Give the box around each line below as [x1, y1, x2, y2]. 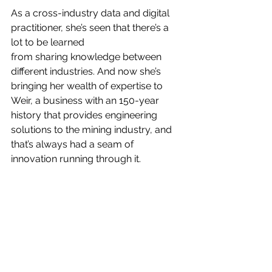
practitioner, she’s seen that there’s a [11, 21, 171, 33]
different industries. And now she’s [11, 65, 163, 77]
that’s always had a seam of [11, 138, 136, 150]
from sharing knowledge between [11, 50, 164, 63]
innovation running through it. [11, 152, 141, 165]
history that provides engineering [11, 109, 160, 121]
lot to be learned [11, 36, 84, 48]
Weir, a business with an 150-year [11, 94, 161, 106]
